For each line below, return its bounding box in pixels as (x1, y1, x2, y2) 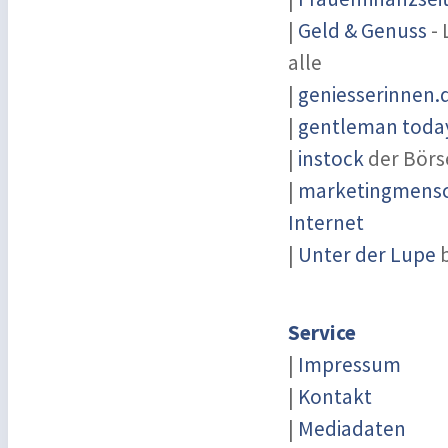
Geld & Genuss (298, 17, 427, 44)
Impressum (298, 351, 401, 378)
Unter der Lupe (298, 241, 436, 268)
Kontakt (298, 383, 372, 410)
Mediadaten (298, 415, 406, 442)
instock (298, 145, 364, 172)
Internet (288, 209, 364, 236)
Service (288, 319, 356, 346)
